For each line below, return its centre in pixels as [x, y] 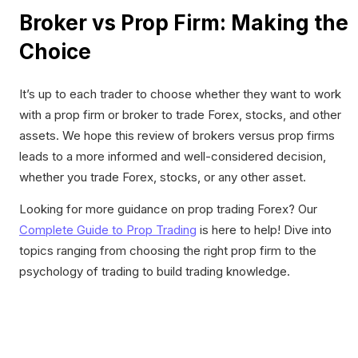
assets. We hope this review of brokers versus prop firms [177, 135]
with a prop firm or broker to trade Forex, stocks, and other [180, 114]
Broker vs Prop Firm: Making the [184, 23]
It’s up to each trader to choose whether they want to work [180, 93]
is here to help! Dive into [264, 229]
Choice [55, 52]
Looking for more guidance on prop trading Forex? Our [168, 209]
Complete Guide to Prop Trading [108, 229]
